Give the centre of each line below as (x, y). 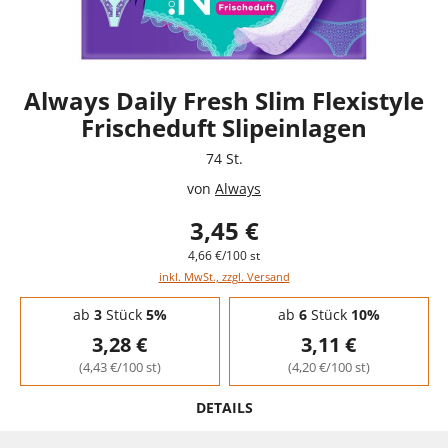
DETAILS (224, 407)
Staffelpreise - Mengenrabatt (104, 302)
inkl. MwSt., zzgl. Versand (224, 276)
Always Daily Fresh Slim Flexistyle (224, 100)
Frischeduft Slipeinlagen (224, 127)
